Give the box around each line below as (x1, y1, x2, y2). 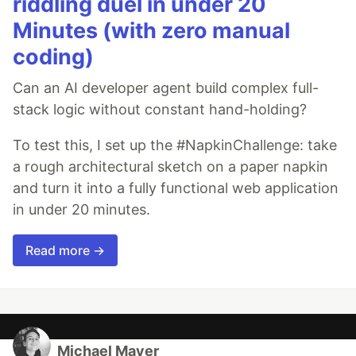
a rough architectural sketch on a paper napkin (13, 157, 328, 175)
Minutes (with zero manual (13, 17, 290, 44)
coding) (13, 43, 94, 70)
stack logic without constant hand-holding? (13, 100, 307, 118)
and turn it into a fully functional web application (13, 179, 339, 196)
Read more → (25, 242, 105, 258)
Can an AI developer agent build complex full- (13, 79, 319, 96)
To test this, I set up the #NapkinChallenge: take (13, 136, 337, 153)
